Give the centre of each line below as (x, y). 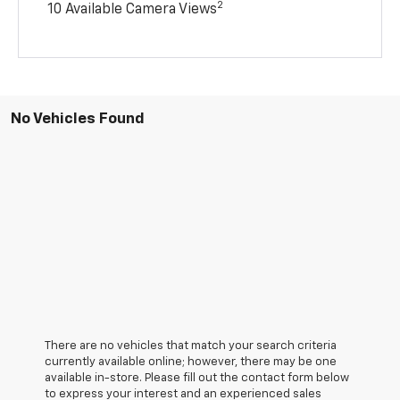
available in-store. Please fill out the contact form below (197, 378)
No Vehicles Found (78, 119)
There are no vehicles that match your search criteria (191, 346)
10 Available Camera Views (133, 9)
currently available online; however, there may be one (191, 362)
